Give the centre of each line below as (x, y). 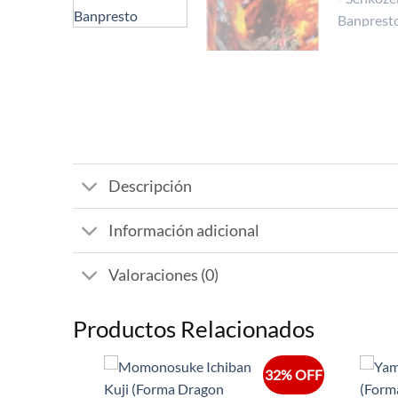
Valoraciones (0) (164, 275)
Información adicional (184, 230)
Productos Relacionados (194, 329)
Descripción (151, 186)
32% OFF (293, 375)
